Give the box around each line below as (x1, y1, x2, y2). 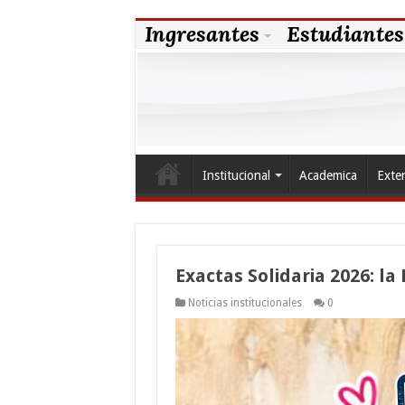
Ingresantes (144, 20, 259, 48)
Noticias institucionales (187, 296, 302, 309)
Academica (298, 167, 357, 183)
